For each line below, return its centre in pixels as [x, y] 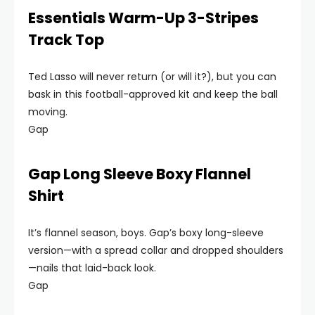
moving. [48, 112]
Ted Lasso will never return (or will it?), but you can [152, 77]
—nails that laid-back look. [92, 268]
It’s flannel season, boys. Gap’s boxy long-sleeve [146, 233]
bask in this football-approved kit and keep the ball [153, 94]
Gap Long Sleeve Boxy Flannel [140, 174]
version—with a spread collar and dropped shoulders [156, 250]
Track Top [66, 40]
